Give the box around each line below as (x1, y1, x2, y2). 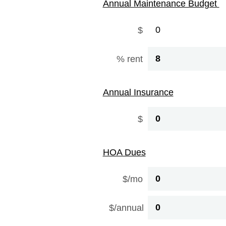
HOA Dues (102, 147, 146, 157)
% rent (116, 53, 143, 64)
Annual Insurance (102, 87, 174, 97)
